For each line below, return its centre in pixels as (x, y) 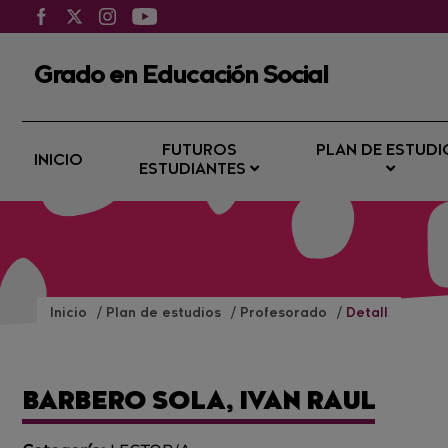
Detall (367, 313)
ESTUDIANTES (195, 170)
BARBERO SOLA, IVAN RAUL (198, 403)
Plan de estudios (165, 313)
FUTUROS (199, 151)
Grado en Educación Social (181, 77)
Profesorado (285, 313)
